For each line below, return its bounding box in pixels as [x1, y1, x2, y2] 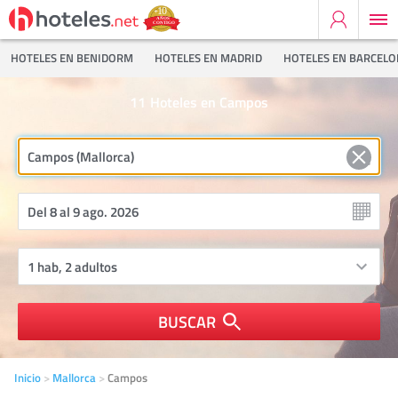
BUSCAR [157, 310, 216, 333]
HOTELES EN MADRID [155, 50, 262, 66]
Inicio [14, 370, 41, 386]
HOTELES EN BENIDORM [11, 50, 133, 66]
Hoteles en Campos [149, 92, 268, 112]
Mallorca [52, 370, 96, 386]
